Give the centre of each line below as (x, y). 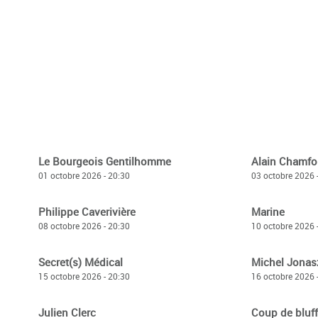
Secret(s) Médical (81, 262)
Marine (268, 212)
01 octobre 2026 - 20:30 (84, 175)
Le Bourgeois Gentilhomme (105, 161)
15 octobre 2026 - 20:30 (84, 276)
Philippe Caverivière (87, 212)
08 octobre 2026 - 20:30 (84, 226)
